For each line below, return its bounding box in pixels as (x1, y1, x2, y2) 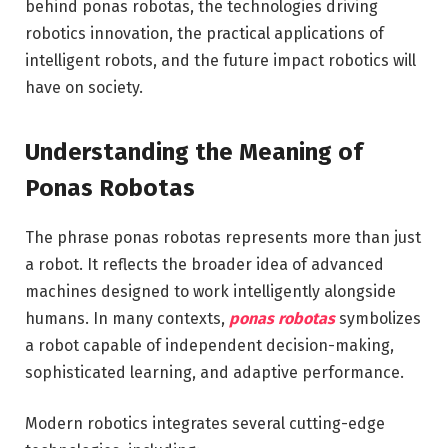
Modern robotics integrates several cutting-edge (25, 414, 385, 434)
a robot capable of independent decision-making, (25, 335, 394, 355)
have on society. (25, 78, 143, 98)
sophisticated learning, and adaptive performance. (25, 362, 404, 382)
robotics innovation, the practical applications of (25, 24, 384, 44)
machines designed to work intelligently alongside (25, 281, 396, 301)
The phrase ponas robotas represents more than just (25, 227, 421, 247)
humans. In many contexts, (25, 308, 229, 328)
